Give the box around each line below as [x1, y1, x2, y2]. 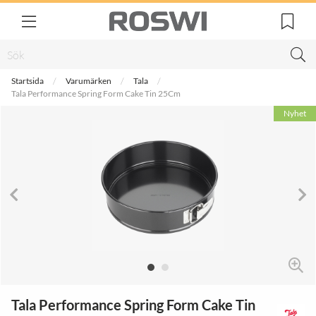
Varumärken [66, 75, 111, 86]
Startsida [11, 75, 44, 86]
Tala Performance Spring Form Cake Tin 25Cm [11, 88, 181, 99]
